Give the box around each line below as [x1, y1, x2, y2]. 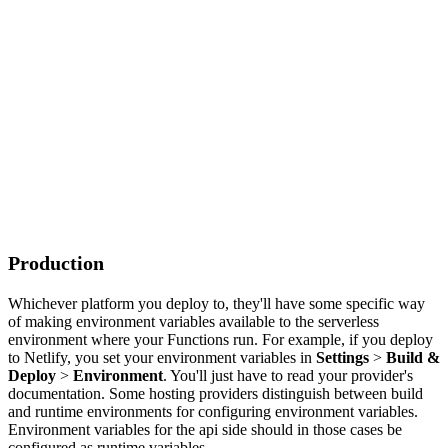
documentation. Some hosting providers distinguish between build [8, 385, 423, 403]
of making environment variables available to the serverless [8, 313, 379, 331]
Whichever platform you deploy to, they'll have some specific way [8, 295, 425, 313]
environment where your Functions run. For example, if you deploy [8, 331, 433, 349]
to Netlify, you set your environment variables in [8, 349, 316, 367]
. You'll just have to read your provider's [163, 367, 413, 385]
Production [8, 252, 104, 275]
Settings [316, 349, 369, 367]
